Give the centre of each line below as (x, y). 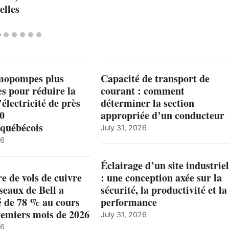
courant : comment (142, 90)
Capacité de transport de (155, 78)
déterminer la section (147, 103)
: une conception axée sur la (161, 177)
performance (129, 202)
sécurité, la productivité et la (164, 190)
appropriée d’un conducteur (162, 115)
